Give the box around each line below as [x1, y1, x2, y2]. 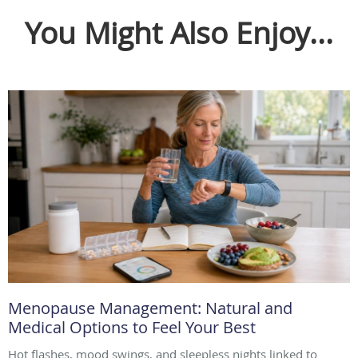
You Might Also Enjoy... [25, 12, 333, 53]
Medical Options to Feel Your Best [8, 316, 260, 338]
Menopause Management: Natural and [8, 296, 292, 319]
